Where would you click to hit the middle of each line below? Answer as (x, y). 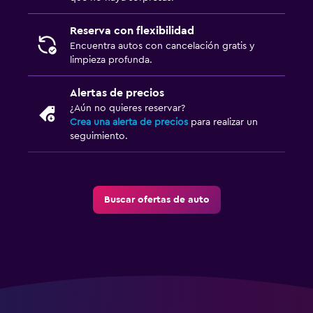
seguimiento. (99, 137)
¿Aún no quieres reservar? (128, 109)
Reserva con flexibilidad (132, 31)
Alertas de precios (117, 93)
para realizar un (223, 123)
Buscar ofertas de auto (156, 200)
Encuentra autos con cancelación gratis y (162, 46)
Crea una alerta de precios (129, 123)
